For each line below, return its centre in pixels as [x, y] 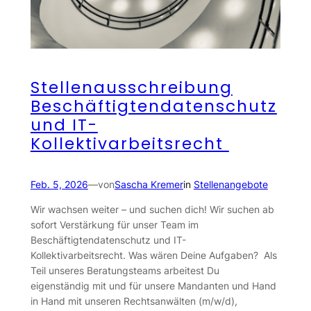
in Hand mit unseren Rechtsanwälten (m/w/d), [134, 301]
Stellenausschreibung [131, 88]
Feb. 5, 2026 [59, 184]
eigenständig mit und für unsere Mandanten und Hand [153, 286]
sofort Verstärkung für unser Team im [114, 225]
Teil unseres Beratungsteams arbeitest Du [125, 271]
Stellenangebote [230, 184]
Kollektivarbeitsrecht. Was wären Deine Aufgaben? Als [153, 255]
